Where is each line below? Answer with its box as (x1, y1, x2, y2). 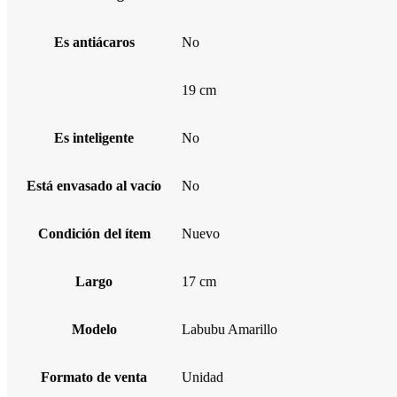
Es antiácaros (53, 34, 135, 50)
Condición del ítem (37, 225, 151, 241)
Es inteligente (54, 129, 134, 145)
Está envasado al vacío (27, 177, 161, 193)
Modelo (71, 321, 117, 337)
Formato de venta (41, 369, 147, 385)
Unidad (182, 369, 223, 385)
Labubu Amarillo (182, 321, 277, 337)
